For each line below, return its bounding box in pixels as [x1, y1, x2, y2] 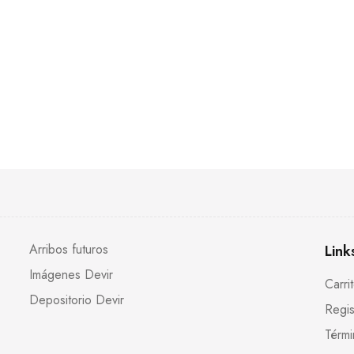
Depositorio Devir [29, 291, 125, 310]
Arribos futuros [29, 240, 109, 259]
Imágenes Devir [29, 265, 114, 284]
